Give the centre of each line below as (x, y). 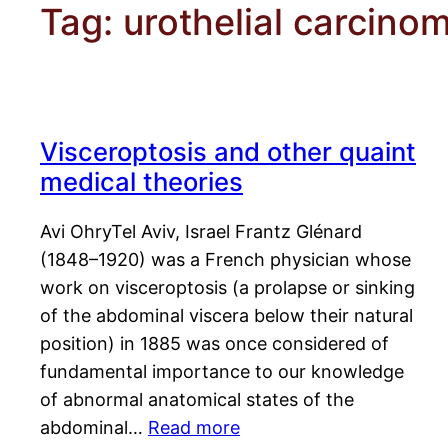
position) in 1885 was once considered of (214, 344)
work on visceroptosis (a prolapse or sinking (227, 288)
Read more (194, 428)
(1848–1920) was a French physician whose (225, 260)
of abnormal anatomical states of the (197, 400)
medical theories (141, 182)
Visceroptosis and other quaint (228, 152)
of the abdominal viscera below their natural (226, 316)
